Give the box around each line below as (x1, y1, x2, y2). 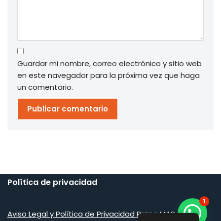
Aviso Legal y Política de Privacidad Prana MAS (7, 209, 175, 220)
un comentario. (17, 82, 73, 93)
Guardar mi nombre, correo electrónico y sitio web (17, 58, 202, 69)
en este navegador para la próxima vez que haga (17, 70, 200, 81)
